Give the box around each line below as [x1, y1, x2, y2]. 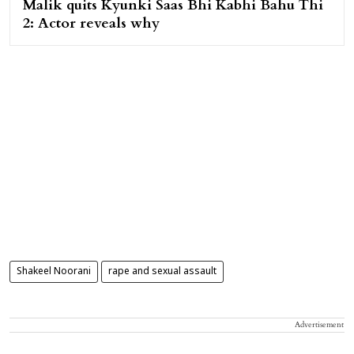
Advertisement [295, 319, 344, 331]
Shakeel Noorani [17, 266, 91, 278]
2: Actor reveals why [23, 13, 160, 34]
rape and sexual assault [108, 266, 217, 278]
